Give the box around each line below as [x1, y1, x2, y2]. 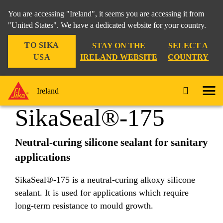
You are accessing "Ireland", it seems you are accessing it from [8, 9, 204, 18]
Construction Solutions [10, 46, 87, 55]
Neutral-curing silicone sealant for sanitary [15, 136, 208, 148]
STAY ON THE [92, 41, 145, 50]
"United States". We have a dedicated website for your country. [8, 21, 206, 29]
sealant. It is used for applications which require [15, 187, 189, 198]
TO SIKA [24, 41, 59, 49]
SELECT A [168, 41, 209, 50]
